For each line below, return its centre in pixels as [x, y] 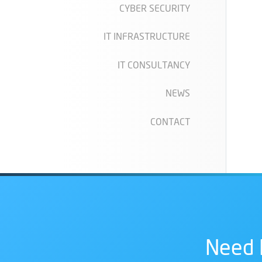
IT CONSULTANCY [154, 64]
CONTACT [170, 121]
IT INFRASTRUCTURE [146, 36]
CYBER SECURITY [154, 8]
